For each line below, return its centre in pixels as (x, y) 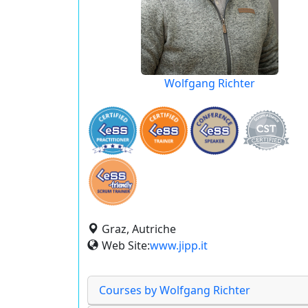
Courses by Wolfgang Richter (175, 290)
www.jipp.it (179, 245)
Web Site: (126, 245)
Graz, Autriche (139, 229)
